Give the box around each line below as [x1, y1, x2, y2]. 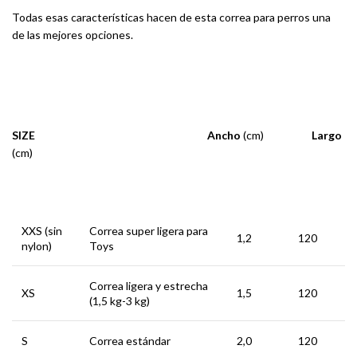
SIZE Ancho [12, 128, 243, 142]
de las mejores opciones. [12, 28, 133, 41]
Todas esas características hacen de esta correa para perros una [12, 10, 331, 24]
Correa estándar [89, 334, 171, 347]
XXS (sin [22, 224, 62, 237]
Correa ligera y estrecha [89, 279, 208, 292]
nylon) [22, 239, 52, 253]
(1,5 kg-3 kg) [89, 294, 150, 308]
